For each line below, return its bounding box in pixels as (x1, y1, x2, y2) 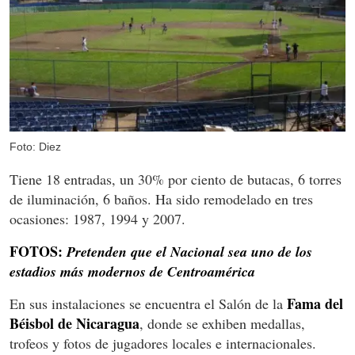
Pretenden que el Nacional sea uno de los (67, 241, 312, 261)
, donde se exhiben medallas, (139, 313, 305, 333)
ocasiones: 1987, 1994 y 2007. (10, 208, 185, 228)
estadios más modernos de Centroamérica (10, 261, 255, 281)
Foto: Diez (10, 139, 61, 153)
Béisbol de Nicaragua (10, 312, 139, 334)
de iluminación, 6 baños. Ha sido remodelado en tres (10, 189, 313, 208)
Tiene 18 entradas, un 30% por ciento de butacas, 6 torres (10, 169, 342, 189)
